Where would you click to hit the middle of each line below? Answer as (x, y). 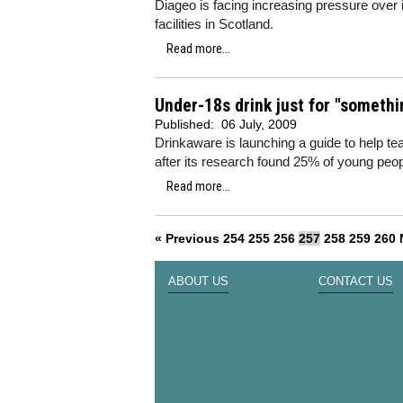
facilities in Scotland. (214, 24)
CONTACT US (355, 282)
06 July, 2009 (259, 124)
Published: (186, 124)
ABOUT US (198, 282)
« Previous (187, 238)
